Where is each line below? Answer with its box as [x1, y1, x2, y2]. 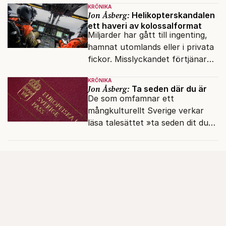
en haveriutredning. [87, 66, 163, 76]
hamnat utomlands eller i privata [87, 41, 214, 52]
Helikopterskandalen [129, 10, 215, 20]
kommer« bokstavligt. [87, 129, 172, 140]
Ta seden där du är [129, 83, 207, 94]
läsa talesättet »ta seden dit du [87, 117, 208, 128]
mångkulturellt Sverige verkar [87, 105, 204, 116]
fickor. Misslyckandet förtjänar [87, 53, 207, 64]
